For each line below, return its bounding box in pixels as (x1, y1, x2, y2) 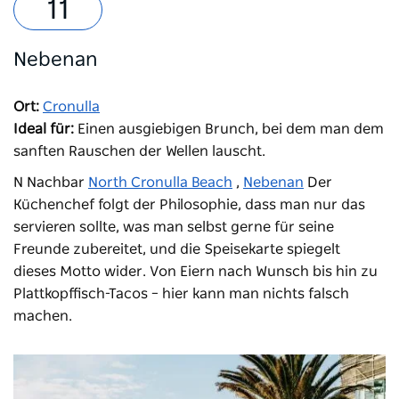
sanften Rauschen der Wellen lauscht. (13, 144, 265, 159)
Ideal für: (13, 122, 74, 137)
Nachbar (27, 175, 85, 191)
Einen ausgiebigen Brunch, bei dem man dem (74, 122, 384, 137)
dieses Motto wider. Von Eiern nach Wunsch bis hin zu (13, 265, 378, 280)
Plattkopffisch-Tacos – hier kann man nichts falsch (13, 287, 349, 302)
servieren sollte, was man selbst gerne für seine (13, 220, 334, 235)
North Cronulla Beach (88, 175, 232, 191)
